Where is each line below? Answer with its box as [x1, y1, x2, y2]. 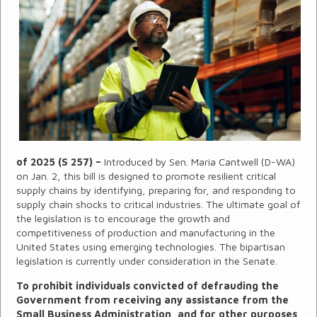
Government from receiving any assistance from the [16, 293, 289, 306]
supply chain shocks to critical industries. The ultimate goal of [16, 198, 301, 211]
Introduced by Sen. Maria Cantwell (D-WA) [101, 156, 296, 168]
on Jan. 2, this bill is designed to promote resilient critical [16, 170, 277, 183]
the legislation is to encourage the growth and [16, 212, 231, 225]
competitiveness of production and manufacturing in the [16, 226, 276, 239]
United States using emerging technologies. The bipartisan [16, 241, 286, 253]
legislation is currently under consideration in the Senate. [16, 255, 278, 267]
